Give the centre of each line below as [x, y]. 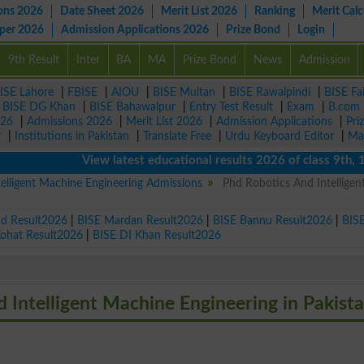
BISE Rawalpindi [270, 92]
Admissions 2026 [69, 121]
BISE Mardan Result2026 [141, 220]
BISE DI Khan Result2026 [157, 235]
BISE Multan [184, 92]
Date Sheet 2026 [102, 11]
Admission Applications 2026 [135, 30]
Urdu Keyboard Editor [279, 136]
